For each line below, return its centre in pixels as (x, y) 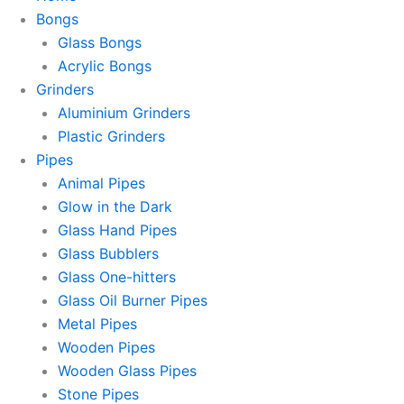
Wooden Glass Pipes (127, 371)
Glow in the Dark (115, 207)
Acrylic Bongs (105, 66)
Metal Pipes (97, 324)
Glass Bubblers (108, 253)
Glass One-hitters (117, 277)
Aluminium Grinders (124, 113)
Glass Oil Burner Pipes (133, 300)
